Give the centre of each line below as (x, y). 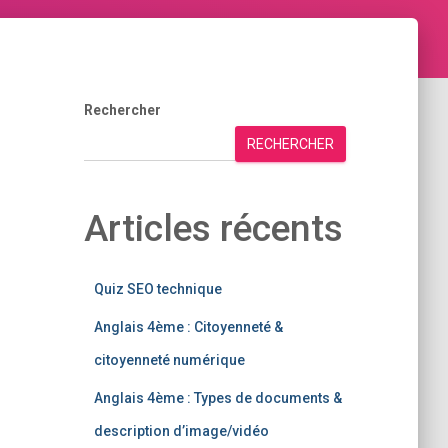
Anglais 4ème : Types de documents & (217, 398)
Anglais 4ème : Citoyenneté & (188, 327)
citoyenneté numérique (169, 360)
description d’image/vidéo (181, 431)
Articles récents (213, 228)
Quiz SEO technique (157, 289)
